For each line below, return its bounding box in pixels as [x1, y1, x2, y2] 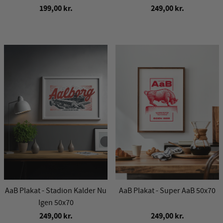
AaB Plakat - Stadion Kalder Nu [5, 185, 107, 196]
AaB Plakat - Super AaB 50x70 [119, 185, 216, 196]
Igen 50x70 [38, 197, 74, 208]
